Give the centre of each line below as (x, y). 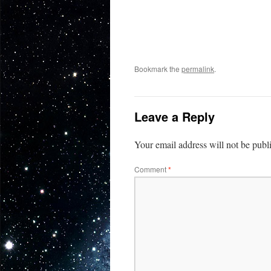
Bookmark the (158, 69)
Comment (151, 169)
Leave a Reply (175, 116)
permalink (198, 69)
